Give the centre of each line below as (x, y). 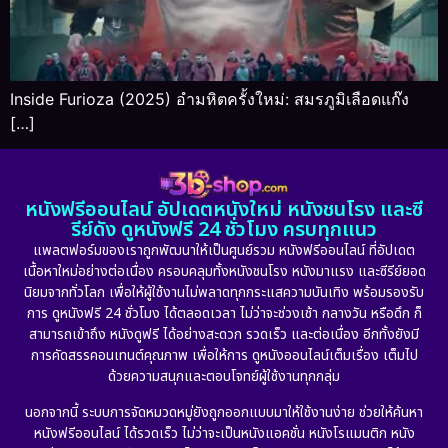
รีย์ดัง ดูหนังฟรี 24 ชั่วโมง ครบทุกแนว (224, 230)
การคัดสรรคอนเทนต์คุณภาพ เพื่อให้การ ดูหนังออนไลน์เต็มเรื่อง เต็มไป (224, 356)
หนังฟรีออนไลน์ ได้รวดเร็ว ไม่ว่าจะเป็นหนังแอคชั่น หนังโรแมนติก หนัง (224, 433)
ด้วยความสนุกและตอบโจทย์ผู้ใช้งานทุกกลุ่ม (224, 377)
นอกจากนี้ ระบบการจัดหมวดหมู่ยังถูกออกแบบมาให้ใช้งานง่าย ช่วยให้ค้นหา (224, 412)
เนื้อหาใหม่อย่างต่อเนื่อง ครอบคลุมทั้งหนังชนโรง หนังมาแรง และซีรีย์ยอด (224, 272)
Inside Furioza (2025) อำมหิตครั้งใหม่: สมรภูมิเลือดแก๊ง (209, 99)
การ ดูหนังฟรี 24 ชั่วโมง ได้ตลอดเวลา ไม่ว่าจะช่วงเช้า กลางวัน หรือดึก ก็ (224, 314)
